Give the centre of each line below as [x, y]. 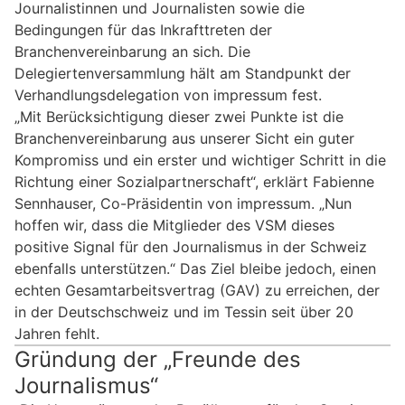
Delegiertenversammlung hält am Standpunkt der [183, 73]
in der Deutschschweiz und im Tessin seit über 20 [184, 311]
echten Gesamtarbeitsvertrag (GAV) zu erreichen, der [197, 290]
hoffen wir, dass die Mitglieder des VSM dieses [174, 225]
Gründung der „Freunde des [158, 359]
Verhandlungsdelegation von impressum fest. [168, 94]
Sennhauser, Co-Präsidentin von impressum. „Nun [183, 203]
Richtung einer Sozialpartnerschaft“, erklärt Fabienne [194, 181]
